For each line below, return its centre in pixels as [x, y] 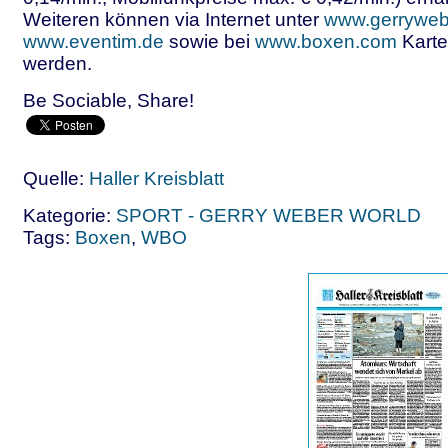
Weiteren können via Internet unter [173, 19]
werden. [57, 63]
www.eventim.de [93, 41]
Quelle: [56, 178]
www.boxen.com [326, 41]
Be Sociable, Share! [108, 100]
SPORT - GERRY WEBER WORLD [268, 215]
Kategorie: [69, 215]
